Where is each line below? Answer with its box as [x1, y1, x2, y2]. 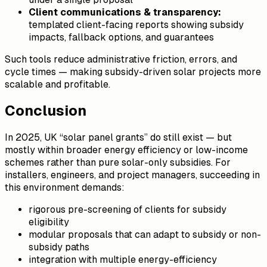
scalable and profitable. [5, 78, 110, 90]
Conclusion [5, 103, 86, 119]
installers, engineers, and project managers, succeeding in [5, 169, 260, 181]
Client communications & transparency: [29, 6, 221, 18]
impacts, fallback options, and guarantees [29, 31, 214, 43]
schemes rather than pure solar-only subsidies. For [5, 157, 231, 169]
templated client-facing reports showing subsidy [29, 18, 244, 30]
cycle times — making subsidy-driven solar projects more [5, 66, 261, 77]
